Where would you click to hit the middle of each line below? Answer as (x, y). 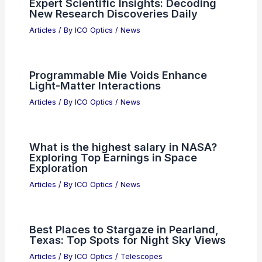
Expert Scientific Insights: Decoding (123, 127)
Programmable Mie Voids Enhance (118, 199)
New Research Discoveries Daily (113, 137)
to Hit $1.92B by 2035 (85, 65)
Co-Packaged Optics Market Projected (129, 55)
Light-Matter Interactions (95, 209)
